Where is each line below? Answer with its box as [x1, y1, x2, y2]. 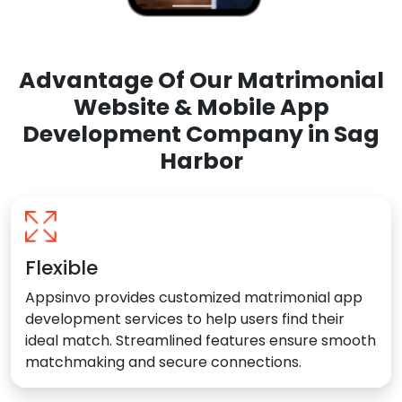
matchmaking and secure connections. [25, 352, 301, 373]
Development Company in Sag [22, 118, 380, 151]
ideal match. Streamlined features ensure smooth [25, 330, 376, 352]
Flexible [25, 254, 98, 283]
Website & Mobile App [73, 92, 329, 124]
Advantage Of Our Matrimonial [18, 65, 384, 97]
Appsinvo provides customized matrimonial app [25, 287, 363, 309]
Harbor [159, 145, 243, 178]
